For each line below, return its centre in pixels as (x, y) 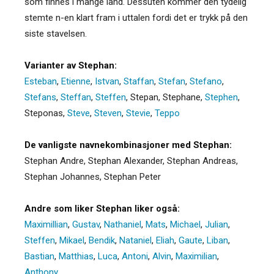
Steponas (44, 113)
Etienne (76, 81)
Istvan (107, 81)
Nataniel (135, 240)
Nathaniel (123, 224)
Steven (108, 113)
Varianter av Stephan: (71, 65)
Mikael (72, 240)
